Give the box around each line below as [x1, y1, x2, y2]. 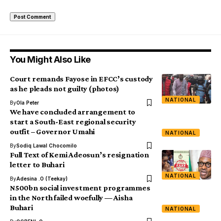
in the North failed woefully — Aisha [10, 193, 133, 202]
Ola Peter [16, 100, 39, 106]
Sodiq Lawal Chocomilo [16, 143, 77, 149]
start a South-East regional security [10, 117, 136, 126]
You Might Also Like [10, 54, 91, 65]
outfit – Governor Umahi [10, 127, 95, 136]
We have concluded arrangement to [10, 108, 136, 116]
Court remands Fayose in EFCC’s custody [10, 74, 153, 83]
